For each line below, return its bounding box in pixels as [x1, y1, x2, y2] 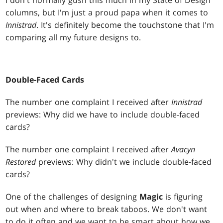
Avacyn [171, 144, 196, 155]
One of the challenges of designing [5, 191, 140, 203]
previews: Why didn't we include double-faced [36, 156, 212, 168]
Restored [5, 156, 36, 168]
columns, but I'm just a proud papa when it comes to [5, 7, 209, 18]
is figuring [163, 191, 203, 203]
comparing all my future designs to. [5, 32, 141, 43]
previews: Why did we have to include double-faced [5, 109, 200, 120]
